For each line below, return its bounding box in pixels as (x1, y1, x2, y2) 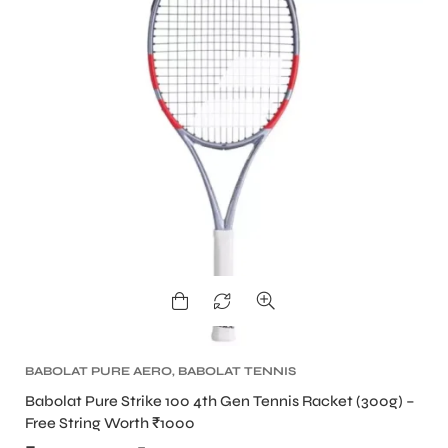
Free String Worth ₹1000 (25, 413, 195, 432)
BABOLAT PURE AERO (25, 363, 172, 378)
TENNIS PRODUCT (89, 381, 216, 396)
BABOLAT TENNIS (178, 363, 296, 378)
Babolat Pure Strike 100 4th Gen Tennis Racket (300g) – (25, 391, 415, 410)
